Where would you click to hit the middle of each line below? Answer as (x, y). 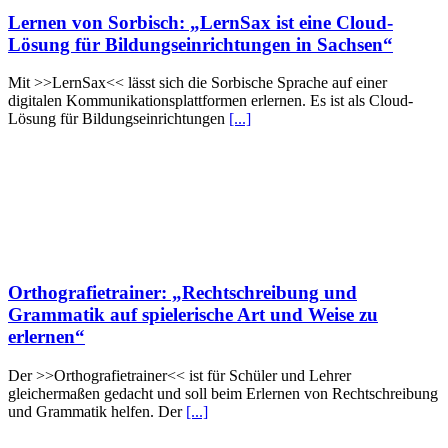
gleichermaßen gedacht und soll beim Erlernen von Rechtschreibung (223, 393)
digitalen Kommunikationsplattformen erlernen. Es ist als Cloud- (210, 101)
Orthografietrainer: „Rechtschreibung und (182, 293)
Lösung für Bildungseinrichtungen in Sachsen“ (200, 44)
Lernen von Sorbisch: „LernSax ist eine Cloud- (200, 22)
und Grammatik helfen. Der (97, 411)
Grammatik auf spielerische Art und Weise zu (193, 315)
